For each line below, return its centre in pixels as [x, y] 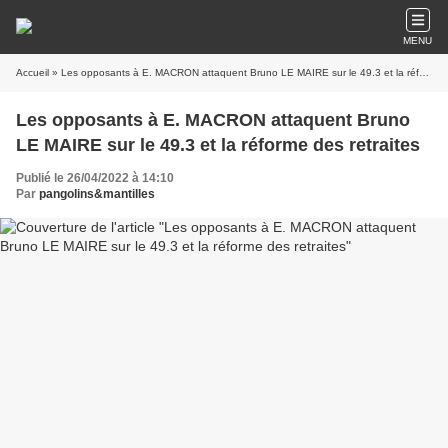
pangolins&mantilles [97, 194]
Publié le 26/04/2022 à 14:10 [95, 178]
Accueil [32, 72]
